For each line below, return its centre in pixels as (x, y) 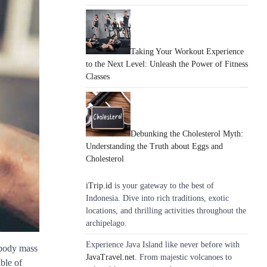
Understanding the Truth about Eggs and (154, 146)
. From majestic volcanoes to (183, 257)
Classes (98, 77)
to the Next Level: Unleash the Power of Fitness (167, 64)
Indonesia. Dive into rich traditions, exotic (157, 198)
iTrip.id (99, 186)
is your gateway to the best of (163, 186)
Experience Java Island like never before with (163, 245)
